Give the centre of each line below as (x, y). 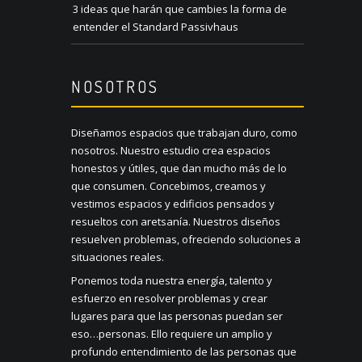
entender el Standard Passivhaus (156, 27)
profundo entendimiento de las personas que (184, 352)
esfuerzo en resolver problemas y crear (169, 299)
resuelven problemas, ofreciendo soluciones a (186, 240)
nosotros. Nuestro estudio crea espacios (171, 151)
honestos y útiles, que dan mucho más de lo (179, 168)
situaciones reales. (118, 257)
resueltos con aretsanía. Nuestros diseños (176, 222)
